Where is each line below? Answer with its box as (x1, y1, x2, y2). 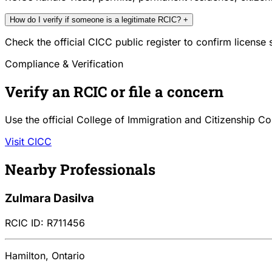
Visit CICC (5, 135, 52, 148)
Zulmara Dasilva (5, 191, 94, 205)
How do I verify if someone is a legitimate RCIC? (10, 15, 181, 25)
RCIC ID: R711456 (5, 216, 85, 229)
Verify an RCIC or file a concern (5, 82, 223, 102)
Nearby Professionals (5, 159, 155, 179)
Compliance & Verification (5, 58, 123, 70)
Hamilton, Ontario (5, 249, 85, 262)
